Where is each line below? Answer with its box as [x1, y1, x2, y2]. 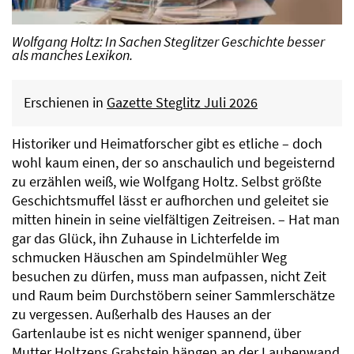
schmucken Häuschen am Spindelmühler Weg [12, 249, 287, 267]
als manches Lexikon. [12, 47, 133, 65]
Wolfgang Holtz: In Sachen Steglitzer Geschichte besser [12, 33, 325, 51]
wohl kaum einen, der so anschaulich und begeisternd [12, 154, 335, 172]
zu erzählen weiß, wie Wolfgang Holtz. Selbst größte [12, 173, 322, 191]
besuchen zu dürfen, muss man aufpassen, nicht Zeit [12, 268, 326, 286]
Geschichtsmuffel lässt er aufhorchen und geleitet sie [12, 192, 329, 210]
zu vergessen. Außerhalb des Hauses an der [12, 306, 271, 324]
